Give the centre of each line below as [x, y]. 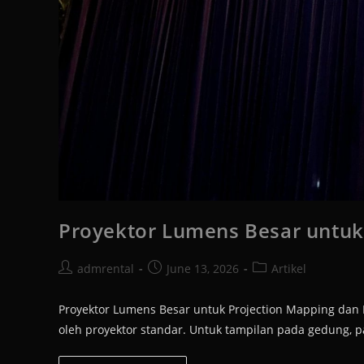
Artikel [289, 268]
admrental [106, 268]
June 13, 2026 [203, 268]
